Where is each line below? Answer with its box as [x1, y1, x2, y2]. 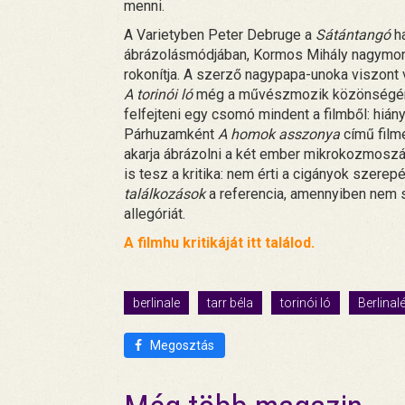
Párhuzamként [124, 125, 218, 143]
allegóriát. [124, 204, 185, 222]
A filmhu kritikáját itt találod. [124, 233, 315, 251]
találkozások [124, 184, 209, 202]
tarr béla [207, 295, 253, 310]
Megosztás [147, 337, 214, 353]
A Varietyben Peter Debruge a [124, 25, 316, 43]
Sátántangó [316, 25, 391, 43]
